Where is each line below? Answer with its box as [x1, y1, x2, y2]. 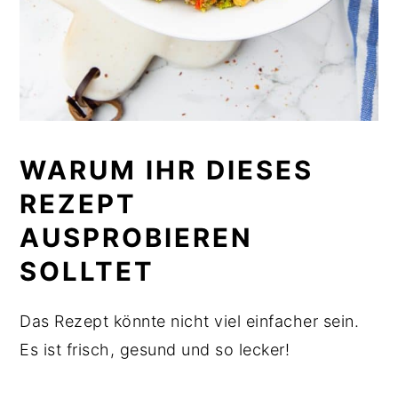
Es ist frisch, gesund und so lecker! [20, 339, 295, 359]
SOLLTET [20, 255, 164, 287]
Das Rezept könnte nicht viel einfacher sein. [20, 311, 360, 330]
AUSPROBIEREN [20, 221, 254, 253]
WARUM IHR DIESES [20, 154, 314, 186]
